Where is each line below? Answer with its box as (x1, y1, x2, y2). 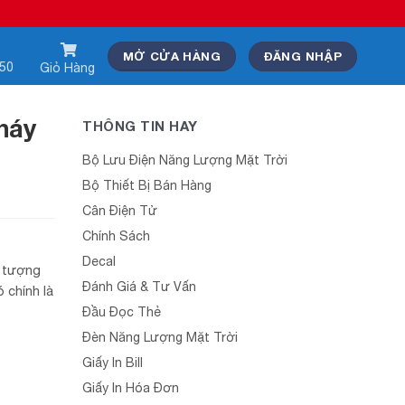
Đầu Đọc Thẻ (82, 305, 161, 319)
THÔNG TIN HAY (82, 118, 198, 134)
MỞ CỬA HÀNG (122, 48, 221, 63)
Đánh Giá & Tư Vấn (82, 279, 196, 294)
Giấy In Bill (82, 355, 143, 370)
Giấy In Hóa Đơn (82, 381, 179, 395)
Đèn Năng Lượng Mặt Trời (82, 330, 238, 344)
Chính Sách (82, 229, 150, 243)
